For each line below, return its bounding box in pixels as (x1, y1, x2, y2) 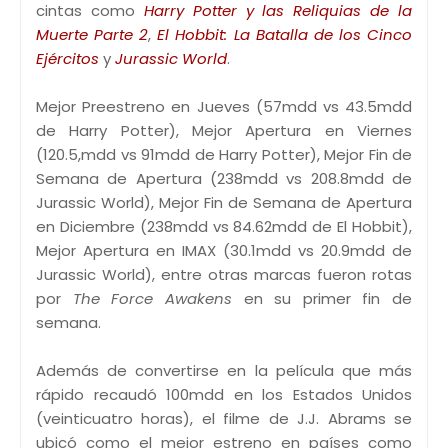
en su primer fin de (231, 288, 412, 310)
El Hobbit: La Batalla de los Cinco (157, 24, 413, 46)
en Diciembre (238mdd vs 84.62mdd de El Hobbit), (36, 216, 412, 238)
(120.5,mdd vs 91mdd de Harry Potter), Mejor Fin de (36, 144, 412, 166)
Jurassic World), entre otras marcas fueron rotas (36, 264, 412, 286)
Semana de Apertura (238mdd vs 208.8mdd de (36, 168, 412, 190)
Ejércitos (36, 48, 99, 70)
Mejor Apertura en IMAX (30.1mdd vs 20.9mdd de (36, 240, 412, 262)
